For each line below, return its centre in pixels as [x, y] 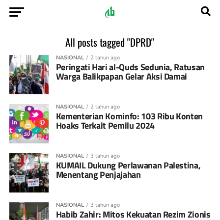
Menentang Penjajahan [98, 175]
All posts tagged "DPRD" [110, 42]
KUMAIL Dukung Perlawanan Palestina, [128, 165]
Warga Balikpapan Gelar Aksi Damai [122, 76]
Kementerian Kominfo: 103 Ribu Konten [129, 116]
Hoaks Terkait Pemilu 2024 [105, 125]
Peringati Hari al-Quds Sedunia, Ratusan [130, 67]
